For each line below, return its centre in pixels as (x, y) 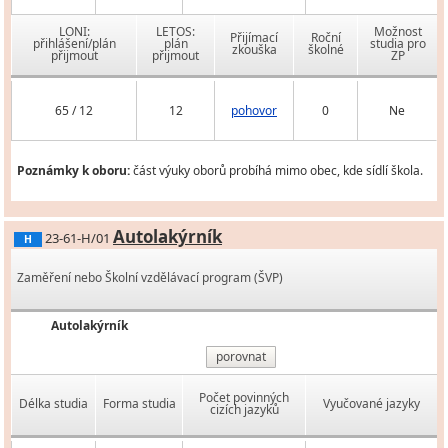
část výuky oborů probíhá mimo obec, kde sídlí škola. (276, 171)
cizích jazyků (244, 410)
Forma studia (139, 404)
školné (325, 50)
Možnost (397, 32)
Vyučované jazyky (371, 404)
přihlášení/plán (74, 44)
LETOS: (175, 32)
